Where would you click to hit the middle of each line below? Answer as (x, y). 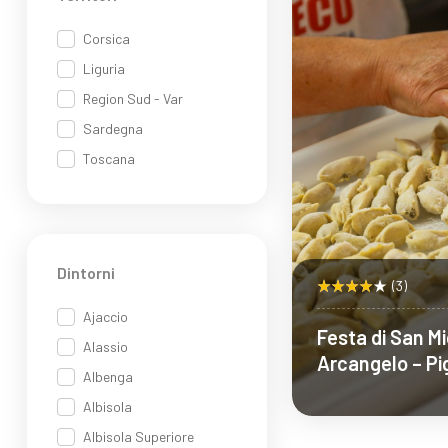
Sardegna (113, 128)
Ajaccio (105, 316)
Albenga (108, 376)
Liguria (104, 68)
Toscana (109, 158)
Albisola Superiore (138, 436)
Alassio (105, 346)
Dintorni (86, 272)
